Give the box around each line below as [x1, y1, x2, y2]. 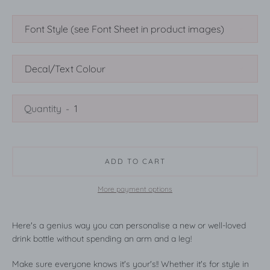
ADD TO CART [104, 157, 166, 166]
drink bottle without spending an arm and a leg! [12, 233, 192, 245]
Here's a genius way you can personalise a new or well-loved [12, 220, 246, 231]
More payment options [98, 184, 172, 194]
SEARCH [201, 99, 237, 108]
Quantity [24, 102, 61, 115]
